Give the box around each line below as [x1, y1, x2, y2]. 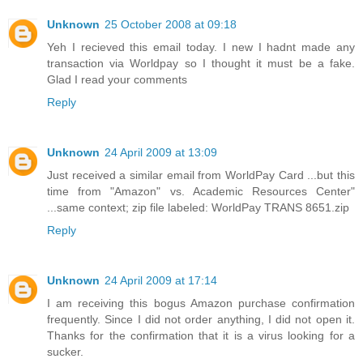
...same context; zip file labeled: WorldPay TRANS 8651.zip [47, 200, 349, 214]
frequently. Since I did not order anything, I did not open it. [47, 312, 355, 326]
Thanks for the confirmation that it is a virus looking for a [47, 328, 355, 342]
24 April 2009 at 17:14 [105, 273, 217, 287]
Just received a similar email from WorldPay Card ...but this [47, 168, 355, 181]
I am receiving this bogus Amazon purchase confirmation [47, 296, 355, 310]
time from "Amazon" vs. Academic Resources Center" [47, 184, 355, 198]
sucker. [47, 344, 83, 358]
